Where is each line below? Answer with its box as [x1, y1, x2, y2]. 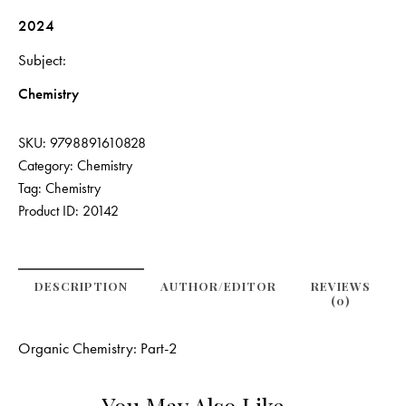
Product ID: [18, 200, 82, 220]
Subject [18, 49, 63, 70]
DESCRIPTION [34, 277, 128, 294]
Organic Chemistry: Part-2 [18, 337, 178, 358]
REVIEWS [310, 277, 371, 294]
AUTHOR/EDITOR [160, 277, 276, 294]
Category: [18, 155, 77, 175]
